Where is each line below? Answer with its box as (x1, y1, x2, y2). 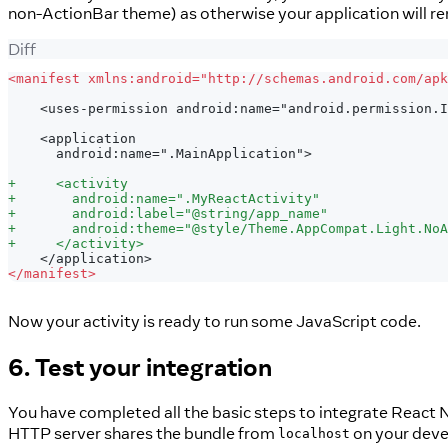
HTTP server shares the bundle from (8, 422, 278, 443)
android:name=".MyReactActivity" (16, 191, 320, 207)
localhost (278, 426, 350, 442)
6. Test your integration (8, 350, 272, 382)
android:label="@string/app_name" (16, 206, 328, 222)
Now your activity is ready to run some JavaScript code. (8, 310, 421, 331)
